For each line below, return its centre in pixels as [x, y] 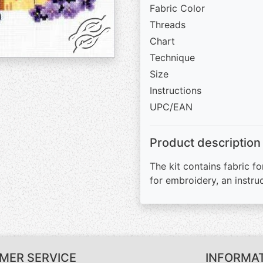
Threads [168, 25]
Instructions [176, 90]
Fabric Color [177, 8]
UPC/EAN [171, 107]
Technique [172, 58]
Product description [205, 143]
